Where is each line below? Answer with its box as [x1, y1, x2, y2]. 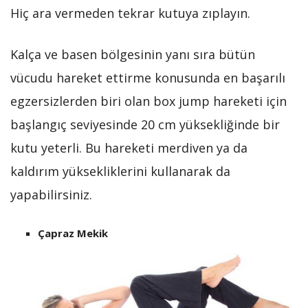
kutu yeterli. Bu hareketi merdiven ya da [10, 140, 247, 157]
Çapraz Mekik [38, 226, 108, 241]
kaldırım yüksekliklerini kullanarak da [10, 163, 230, 180]
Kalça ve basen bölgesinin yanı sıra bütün [10, 46, 255, 63]
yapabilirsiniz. [10, 186, 92, 203]
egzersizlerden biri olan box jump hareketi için [10, 93, 287, 110]
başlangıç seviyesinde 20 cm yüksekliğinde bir [10, 116, 280, 133]
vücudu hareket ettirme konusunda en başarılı [10, 69, 285, 87]
